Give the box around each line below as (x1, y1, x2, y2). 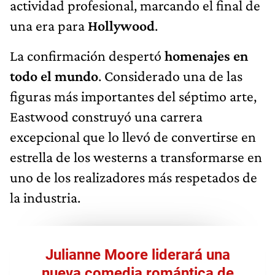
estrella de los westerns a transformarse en (10, 148, 262, 165)
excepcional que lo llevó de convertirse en (10, 128, 256, 145)
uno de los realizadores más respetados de (10, 168, 257, 185)
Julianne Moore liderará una (45, 246, 230, 263)
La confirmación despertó (10, 47, 161, 64)
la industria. (10, 188, 80, 206)
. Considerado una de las (98, 67, 242, 84)
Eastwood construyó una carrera (10, 107, 203, 125)
